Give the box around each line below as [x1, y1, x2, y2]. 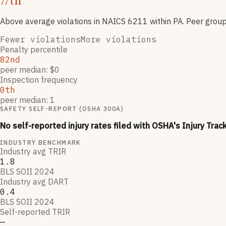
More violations [81, 34, 156, 45]
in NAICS [94, 16, 128, 27]
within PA [148, 16, 183, 27]
